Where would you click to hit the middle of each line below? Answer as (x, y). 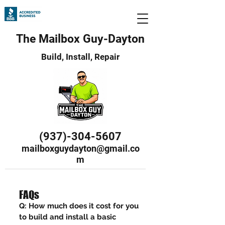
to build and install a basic (68, 217)
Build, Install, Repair (80, 57)
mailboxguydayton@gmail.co (80, 148)
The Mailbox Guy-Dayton (80, 39)
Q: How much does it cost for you (79, 206)
